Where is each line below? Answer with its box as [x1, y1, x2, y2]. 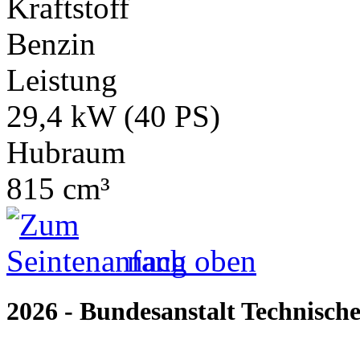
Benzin [6, 27, 96, 62]
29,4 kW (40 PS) [6, 99, 220, 134]
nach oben [119, 243, 256, 279]
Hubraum [6, 135, 125, 170]
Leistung [6, 63, 117, 98]
